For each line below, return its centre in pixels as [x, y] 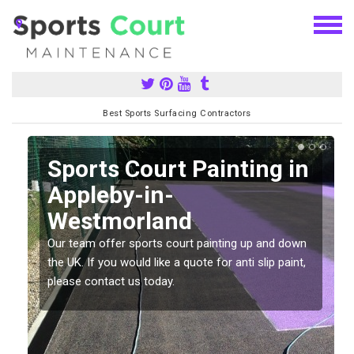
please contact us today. [111, 281]
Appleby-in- [111, 194]
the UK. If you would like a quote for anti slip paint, [177, 262]
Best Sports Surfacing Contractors [177, 113]
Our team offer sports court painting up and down [177, 243]
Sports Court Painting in [178, 168]
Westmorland [120, 220]
